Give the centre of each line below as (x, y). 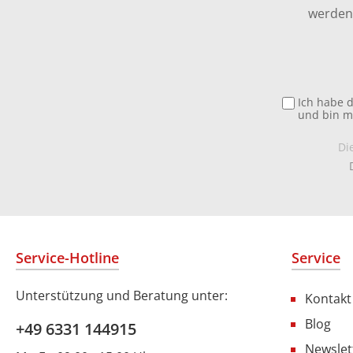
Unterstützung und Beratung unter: (122, 295)
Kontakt (328, 299)
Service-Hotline (67, 258)
